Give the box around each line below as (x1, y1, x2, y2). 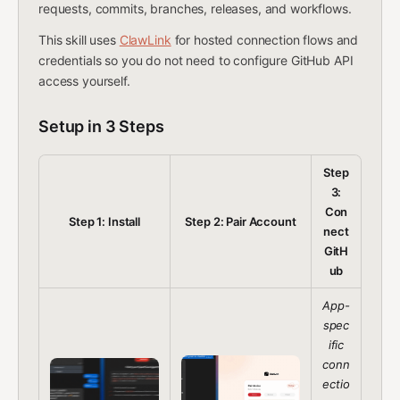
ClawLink (119, 32, 171, 47)
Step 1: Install (69, 214, 140, 229)
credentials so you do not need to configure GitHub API (38, 53, 354, 68)
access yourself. (38, 73, 130, 88)
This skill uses (38, 32, 120, 47)
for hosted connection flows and (171, 32, 359, 47)
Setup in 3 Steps (38, 117, 164, 136)
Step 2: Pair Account (185, 214, 296, 229)
